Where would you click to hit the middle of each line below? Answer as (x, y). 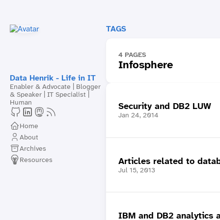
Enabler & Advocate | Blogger (55, 86)
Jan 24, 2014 (138, 115)
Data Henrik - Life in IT (53, 78)
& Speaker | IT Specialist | (50, 94)
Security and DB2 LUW (165, 106)
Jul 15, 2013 (137, 170)
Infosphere (145, 65)
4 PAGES (132, 55)
